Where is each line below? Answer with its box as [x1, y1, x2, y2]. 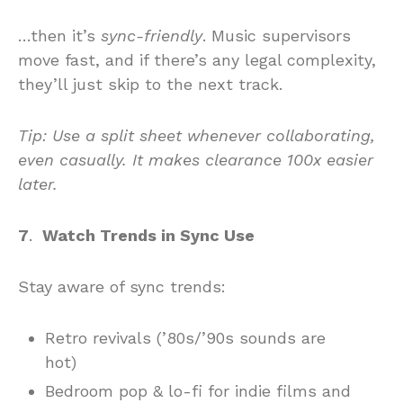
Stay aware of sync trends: [18, 276, 226, 296]
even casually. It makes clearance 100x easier [18, 149, 373, 169]
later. [18, 174, 58, 193]
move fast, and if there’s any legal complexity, [18, 49, 376, 69]
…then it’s [18, 25, 101, 45]
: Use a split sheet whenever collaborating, [42, 125, 375, 145]
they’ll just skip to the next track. [18, 74, 282, 94]
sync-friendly [101, 25, 202, 45]
